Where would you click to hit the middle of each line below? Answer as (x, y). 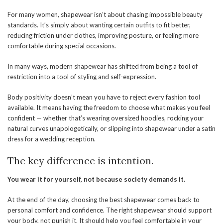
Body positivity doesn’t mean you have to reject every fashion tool (104, 97)
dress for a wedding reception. (52, 139)
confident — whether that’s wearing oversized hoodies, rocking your (106, 118)
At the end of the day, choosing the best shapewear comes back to (104, 199)
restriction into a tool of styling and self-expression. (82, 76)
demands (163, 179)
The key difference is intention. (80, 160)
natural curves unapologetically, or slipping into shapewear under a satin (111, 128)
